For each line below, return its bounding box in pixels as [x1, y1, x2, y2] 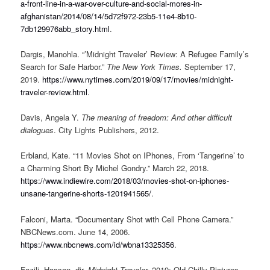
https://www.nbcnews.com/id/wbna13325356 [20, 238, 175, 250]
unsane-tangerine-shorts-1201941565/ [20, 187, 152, 199]
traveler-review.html [20, 86, 88, 98]
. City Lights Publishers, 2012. [54, 124, 160, 136]
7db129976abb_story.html [20, 23, 110, 35]
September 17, [184, 61, 236, 73]
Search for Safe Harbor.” [20, 61, 107, 73]
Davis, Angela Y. [20, 111, 82, 124]
